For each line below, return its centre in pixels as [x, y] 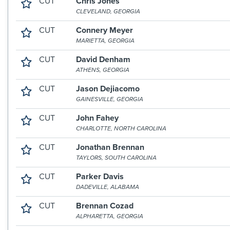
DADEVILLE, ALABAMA [108, 187]
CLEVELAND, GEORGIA [108, 11]
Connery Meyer [105, 30]
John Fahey [98, 118]
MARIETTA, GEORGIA [106, 41]
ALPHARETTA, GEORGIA [110, 216]
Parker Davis [100, 177]
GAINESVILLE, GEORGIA [110, 99]
